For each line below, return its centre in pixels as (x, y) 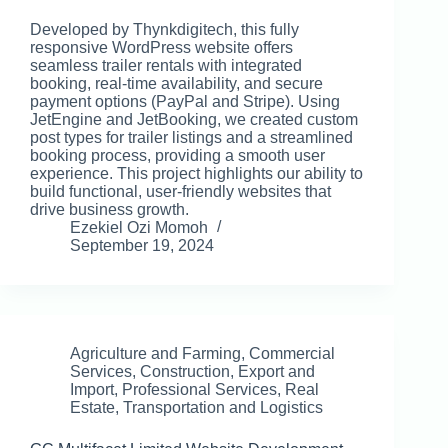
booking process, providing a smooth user (177, 156)
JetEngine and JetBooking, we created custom (194, 120)
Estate (92, 408)
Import (92, 390)
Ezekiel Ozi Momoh (139, 228)
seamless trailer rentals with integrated (166, 66)
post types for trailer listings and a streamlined (191, 138)
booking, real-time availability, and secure (176, 84)
